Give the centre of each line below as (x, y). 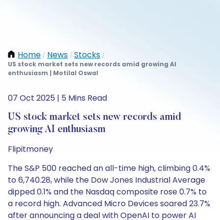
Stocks (87, 55)
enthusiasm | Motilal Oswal (53, 73)
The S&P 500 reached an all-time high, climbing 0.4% (109, 168)
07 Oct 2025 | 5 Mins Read (57, 98)
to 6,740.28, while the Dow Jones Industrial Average (107, 180)
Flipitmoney (30, 149)
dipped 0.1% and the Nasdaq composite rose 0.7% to (107, 192)
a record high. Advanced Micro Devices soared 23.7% (109, 204)
